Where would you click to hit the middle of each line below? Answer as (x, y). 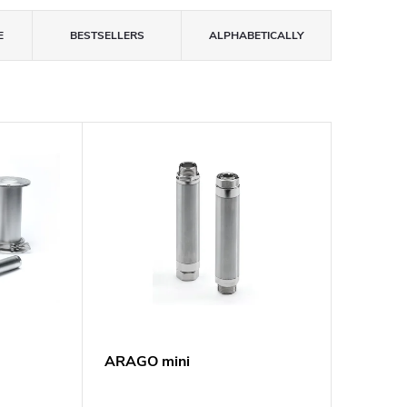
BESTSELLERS (107, 35)
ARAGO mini (147, 362)
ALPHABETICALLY (257, 35)
